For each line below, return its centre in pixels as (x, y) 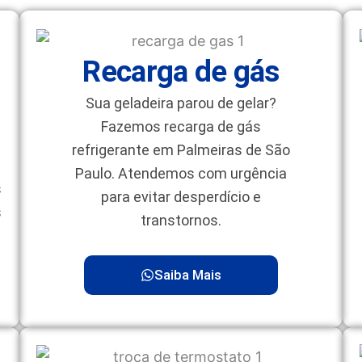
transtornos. (181, 220)
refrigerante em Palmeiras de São (181, 149)
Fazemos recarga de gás (181, 126)
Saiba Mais (188, 274)
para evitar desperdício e (181, 196)
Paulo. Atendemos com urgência (181, 173)
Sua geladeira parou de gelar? (181, 103)
